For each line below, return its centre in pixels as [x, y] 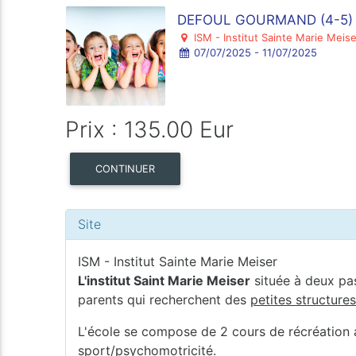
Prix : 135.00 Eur [150, 130]
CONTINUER [126, 168]
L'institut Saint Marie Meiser [164, 280]
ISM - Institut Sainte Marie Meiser [178, 261]
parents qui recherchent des [164, 299]
